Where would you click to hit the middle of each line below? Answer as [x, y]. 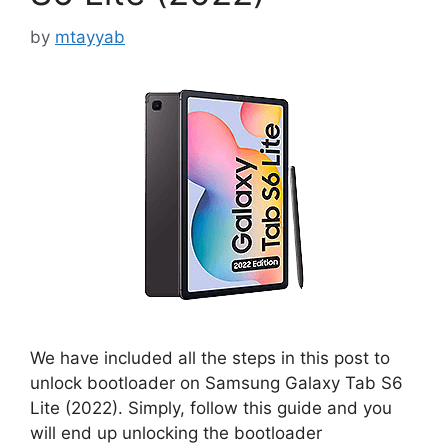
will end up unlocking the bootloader [176, 432]
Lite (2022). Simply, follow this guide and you [211, 407]
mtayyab [90, 36]
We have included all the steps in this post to [210, 357]
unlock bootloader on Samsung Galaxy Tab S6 [216, 382]
